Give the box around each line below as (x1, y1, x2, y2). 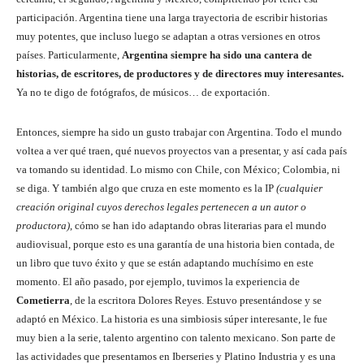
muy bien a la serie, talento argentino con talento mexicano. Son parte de (16, 331, 336, 344)
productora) (16, 219, 70, 232)
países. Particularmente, (16, 49, 122, 62)
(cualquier (276, 182, 323, 195)
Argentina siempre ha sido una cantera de (122, 49, 312, 62)
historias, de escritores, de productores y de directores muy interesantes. (16, 67, 344, 80)
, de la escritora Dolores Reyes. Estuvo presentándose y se (70, 294, 322, 307)
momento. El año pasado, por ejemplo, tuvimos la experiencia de (16, 275, 300, 288)
